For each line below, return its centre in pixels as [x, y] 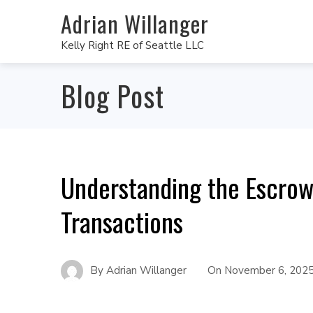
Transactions [122, 221]
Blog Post [112, 96]
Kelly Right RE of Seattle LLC [132, 45]
